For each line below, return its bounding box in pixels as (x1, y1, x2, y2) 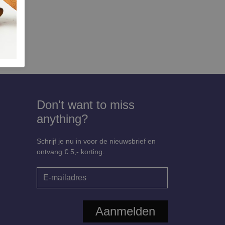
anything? (37, 112, 88, 126)
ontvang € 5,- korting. (37, 148, 104, 156)
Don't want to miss (37, 98, 135, 112)
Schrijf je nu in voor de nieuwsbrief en (37, 137, 156, 146)
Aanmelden (95, 204, 155, 218)
